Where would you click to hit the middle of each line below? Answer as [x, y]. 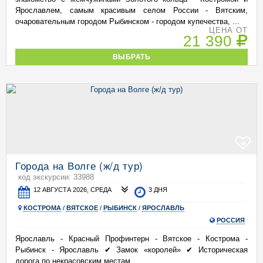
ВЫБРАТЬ [131, 57]
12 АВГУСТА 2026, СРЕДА [73, 190]
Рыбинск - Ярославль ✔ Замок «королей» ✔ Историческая [131, 250]
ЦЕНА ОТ [228, 30]
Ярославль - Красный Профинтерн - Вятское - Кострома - [131, 239]
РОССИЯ [231, 220]
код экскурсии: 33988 [56, 177]
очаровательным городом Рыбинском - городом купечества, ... [127, 21]
